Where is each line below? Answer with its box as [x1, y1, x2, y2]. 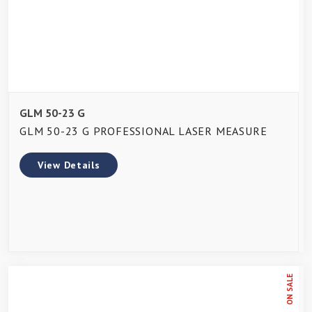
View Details [38, 158, 100, 171]
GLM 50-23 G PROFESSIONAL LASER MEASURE [19, 123, 267, 138]
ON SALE [283, 273, 295, 305]
